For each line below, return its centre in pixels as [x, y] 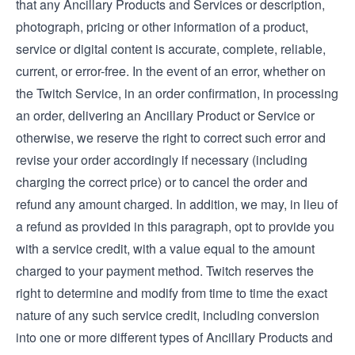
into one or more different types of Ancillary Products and [174, 337]
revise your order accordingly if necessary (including [162, 160]
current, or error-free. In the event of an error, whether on [171, 71]
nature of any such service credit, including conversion [168, 315]
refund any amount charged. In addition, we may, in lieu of [177, 204]
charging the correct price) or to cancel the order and [162, 182]
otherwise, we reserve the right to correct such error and [171, 137]
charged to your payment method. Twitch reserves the [165, 271]
